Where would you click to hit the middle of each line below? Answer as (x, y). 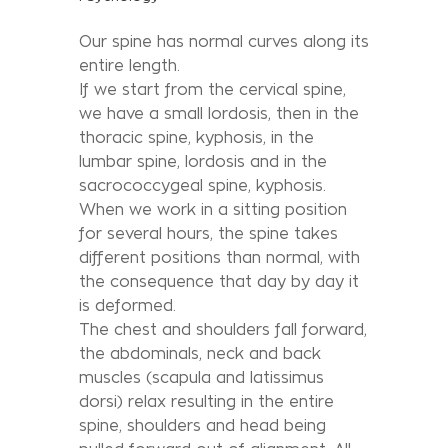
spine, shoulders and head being (202, 425)
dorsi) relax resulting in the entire (206, 401)
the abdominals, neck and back (200, 353)
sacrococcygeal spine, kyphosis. (202, 185)
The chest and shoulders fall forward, (223, 329)
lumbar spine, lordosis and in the (203, 161)
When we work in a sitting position (213, 209)
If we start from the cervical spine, (212, 89)
